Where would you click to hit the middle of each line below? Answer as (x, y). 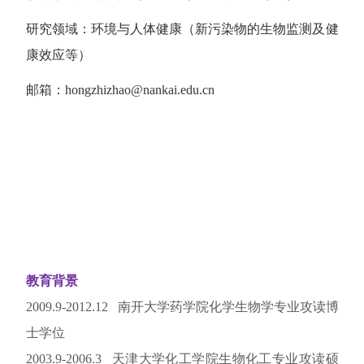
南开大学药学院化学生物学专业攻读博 (228, 307)
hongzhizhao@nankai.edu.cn (139, 90)
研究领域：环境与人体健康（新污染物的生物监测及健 (182, 29)
